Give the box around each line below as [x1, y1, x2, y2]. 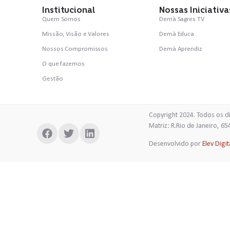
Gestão [42, 75, 63, 82]
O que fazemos [42, 60, 85, 67]
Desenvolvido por [149, 140, 202, 148]
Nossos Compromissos [42, 45, 108, 52]
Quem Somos [42, 15, 81, 23]
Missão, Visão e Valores [42, 30, 109, 37]
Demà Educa [159, 30, 194, 37]
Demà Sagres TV [159, 15, 204, 23]
